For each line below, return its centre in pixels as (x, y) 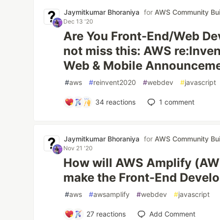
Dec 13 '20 (79, 21)
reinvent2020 (115, 82)
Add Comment (173, 214)
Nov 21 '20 (78, 148)
